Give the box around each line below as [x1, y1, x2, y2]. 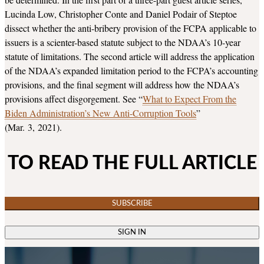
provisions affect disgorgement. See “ [5, 93, 143, 105]
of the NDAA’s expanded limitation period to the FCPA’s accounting [5, 64, 258, 77]
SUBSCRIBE [111, 199, 153, 208]
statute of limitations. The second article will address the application [5, 50, 255, 63]
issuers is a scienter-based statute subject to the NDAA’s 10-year [5, 36, 240, 49]
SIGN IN [118, 227, 146, 236]
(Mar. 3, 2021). [5, 121, 62, 134]
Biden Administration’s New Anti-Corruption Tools [5, 107, 196, 120]
